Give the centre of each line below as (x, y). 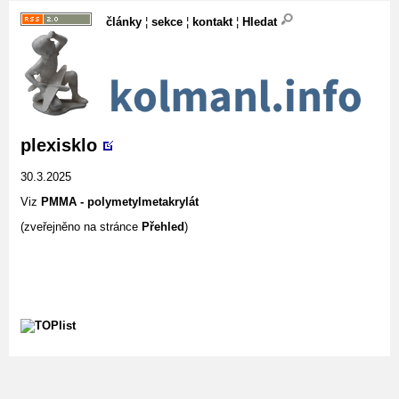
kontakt (212, 22)
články (124, 22)
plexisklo (59, 145)
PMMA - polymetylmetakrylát (120, 201)
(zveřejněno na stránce (81, 226)
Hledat (261, 22)
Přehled (163, 226)
